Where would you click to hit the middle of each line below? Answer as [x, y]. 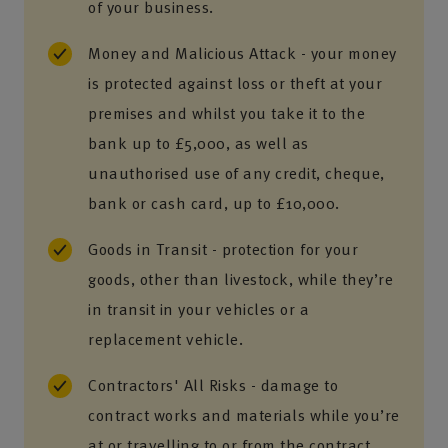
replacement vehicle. [165, 339]
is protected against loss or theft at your [235, 83]
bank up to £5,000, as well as [198, 143]
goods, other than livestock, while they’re [240, 279]
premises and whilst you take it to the [226, 113]
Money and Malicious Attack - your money [242, 53]
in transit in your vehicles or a [198, 309]
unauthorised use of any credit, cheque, [236, 173]
